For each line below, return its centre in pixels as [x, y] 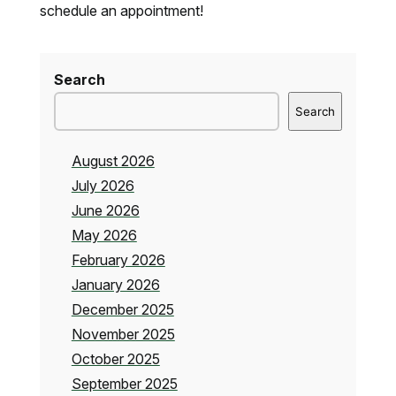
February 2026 [118, 260]
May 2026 [104, 236]
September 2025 [124, 384]
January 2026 [115, 285]
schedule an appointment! [121, 11]
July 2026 [103, 186]
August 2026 [113, 161]
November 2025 [123, 335]
